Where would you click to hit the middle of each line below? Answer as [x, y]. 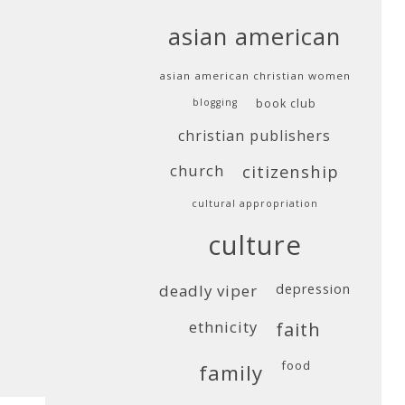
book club [286, 104]
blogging [215, 102]
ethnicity [223, 327]
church [197, 170]
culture [254, 245]
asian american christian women [254, 75]
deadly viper [208, 291]
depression [313, 289]
